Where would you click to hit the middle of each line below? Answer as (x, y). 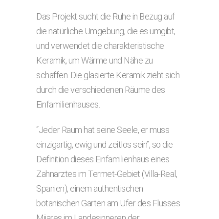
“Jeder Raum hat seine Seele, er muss (103, 130)
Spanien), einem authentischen (90, 188)
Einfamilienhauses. (68, 104)
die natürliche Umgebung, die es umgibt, (106, 31)
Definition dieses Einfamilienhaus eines (103, 159)
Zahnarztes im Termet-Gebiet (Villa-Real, (107, 174)
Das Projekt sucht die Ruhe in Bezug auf (106, 16)
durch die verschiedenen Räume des (101, 90)
